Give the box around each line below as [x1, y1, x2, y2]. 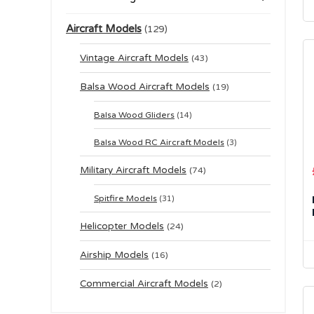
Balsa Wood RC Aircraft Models [94, 137, 224, 148]
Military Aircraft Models [80, 165, 186, 177]
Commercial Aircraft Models [80, 278, 208, 290]
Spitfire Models [94, 193, 157, 204]
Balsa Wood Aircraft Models [80, 81, 210, 93]
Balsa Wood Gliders [94, 110, 175, 121]
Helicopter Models [80, 221, 164, 233]
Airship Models [80, 250, 149, 261]
